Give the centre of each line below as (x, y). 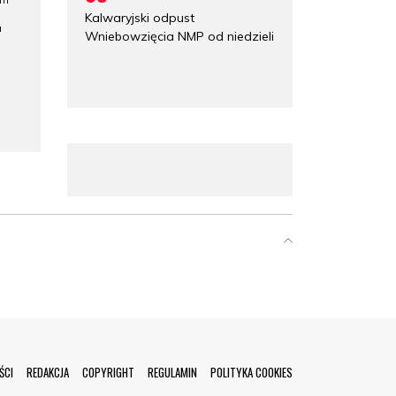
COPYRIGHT (108, 372)
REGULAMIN (172, 372)
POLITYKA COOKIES (251, 372)
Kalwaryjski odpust (140, 17)
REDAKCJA (48, 372)
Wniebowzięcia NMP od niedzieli (179, 36)
